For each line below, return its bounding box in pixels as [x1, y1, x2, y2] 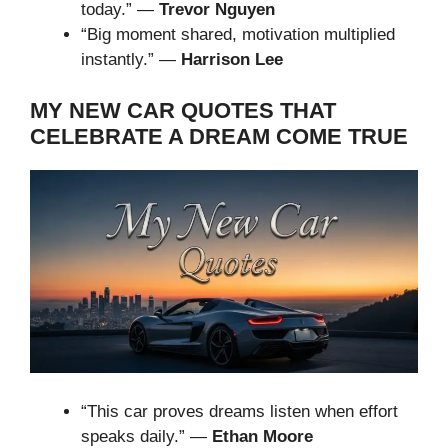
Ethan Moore [212, 426, 313, 446]
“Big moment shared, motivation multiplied [81, 25, 395, 45]
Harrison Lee [181, 50, 283, 70]
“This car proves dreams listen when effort [81, 401, 398, 421]
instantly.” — [81, 50, 181, 70]
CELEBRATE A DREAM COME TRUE [30, 123, 408, 149]
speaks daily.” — [81, 426, 212, 446]
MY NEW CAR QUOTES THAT [30, 97, 336, 123]
